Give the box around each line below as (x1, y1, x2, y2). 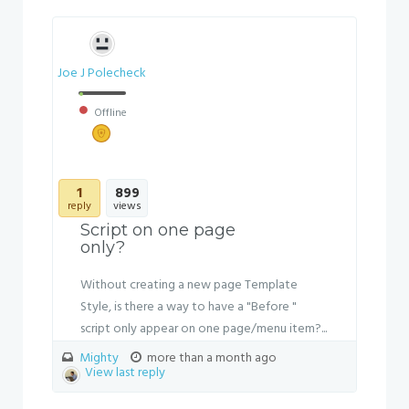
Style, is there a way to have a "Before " (80, 297, 297, 318)
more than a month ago (144, 348, 277, 369)
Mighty (79, 348, 119, 369)
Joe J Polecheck (58, 63, 146, 84)
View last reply (85, 362, 165, 383)
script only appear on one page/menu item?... (80, 319, 327, 340)
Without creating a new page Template (80, 275, 298, 296)
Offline (90, 104, 127, 122)
